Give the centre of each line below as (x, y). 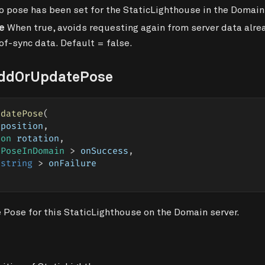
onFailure (70, 164)
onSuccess (102, 151)
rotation (35, 139)
